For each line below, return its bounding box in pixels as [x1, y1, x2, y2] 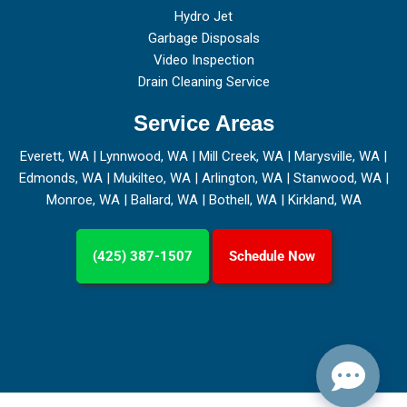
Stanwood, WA [293, 170, 382, 186]
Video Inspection [153, 52, 254, 68]
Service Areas [133, 111, 274, 135]
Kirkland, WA [287, 192, 362, 208]
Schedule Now [228, 248, 315, 264]
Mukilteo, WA [113, 170, 191, 186]
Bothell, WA [208, 192, 277, 208]
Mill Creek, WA [199, 148, 283, 164]
